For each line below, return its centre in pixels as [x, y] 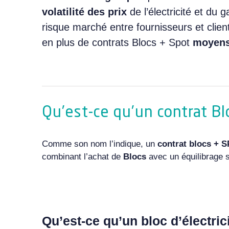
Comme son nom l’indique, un [99, 144]
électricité [171, 12]
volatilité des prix [86, 12]
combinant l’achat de [82, 156]
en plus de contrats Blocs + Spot [117, 42]
